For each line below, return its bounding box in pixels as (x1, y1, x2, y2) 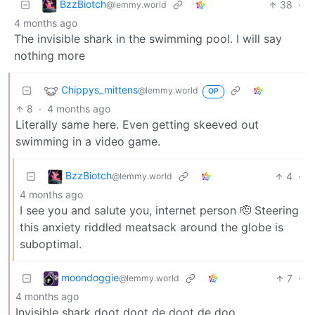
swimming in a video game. (15, 134, 160, 149)
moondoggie (61, 271, 119, 284)
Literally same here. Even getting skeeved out (15, 117, 259, 132)
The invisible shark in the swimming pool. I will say (14, 32, 282, 46)
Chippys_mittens (61, 84, 138, 96)
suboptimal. (20, 237, 82, 252)
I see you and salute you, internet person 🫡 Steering (20, 203, 299, 218)
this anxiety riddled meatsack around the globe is (20, 220, 283, 235)
